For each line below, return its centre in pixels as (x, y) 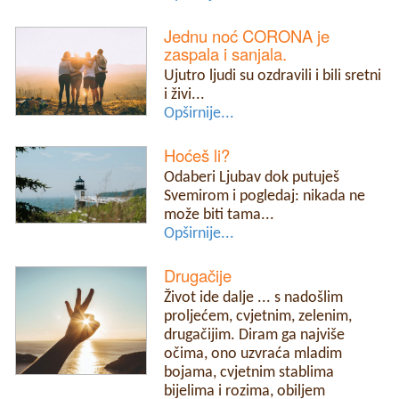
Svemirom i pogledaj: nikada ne (265, 196)
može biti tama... (220, 215)
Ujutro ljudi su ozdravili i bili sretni (273, 76)
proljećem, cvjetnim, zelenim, (258, 317)
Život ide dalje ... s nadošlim (254, 298)
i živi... (185, 94)
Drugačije (198, 276)
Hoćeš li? (197, 155)
